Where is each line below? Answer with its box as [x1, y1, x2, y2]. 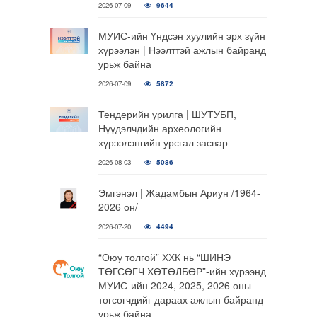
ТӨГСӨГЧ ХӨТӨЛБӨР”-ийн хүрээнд [98, 264, 266, 278]
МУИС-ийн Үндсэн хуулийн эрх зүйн [98, 28, 265, 42]
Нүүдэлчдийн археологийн [98, 121, 221, 135]
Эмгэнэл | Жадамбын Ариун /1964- [98, 185, 260, 200]
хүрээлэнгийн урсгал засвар [98, 135, 228, 149]
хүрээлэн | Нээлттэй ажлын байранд [98, 42, 266, 57]
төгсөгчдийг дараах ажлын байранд [98, 292, 263, 306]
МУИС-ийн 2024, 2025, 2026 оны [98, 278, 251, 292]
